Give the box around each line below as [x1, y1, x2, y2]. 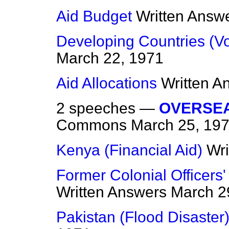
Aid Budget [56, 8, 132, 25]
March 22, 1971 [56, 50, 164, 67]
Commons [56, 117, 127, 134]
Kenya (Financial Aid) [56, 142, 202, 159]
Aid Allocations [56, 75, 157, 92]
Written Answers [56, 184, 167, 201]
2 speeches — [56, 100, 159, 117]
